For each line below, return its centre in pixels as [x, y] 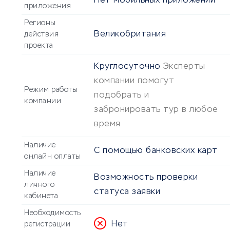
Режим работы [51, 90]
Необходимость [53, 213]
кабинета [41, 196]
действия [41, 35]
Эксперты [184, 67]
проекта [39, 46]
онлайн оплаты [53, 157]
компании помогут [134, 81]
